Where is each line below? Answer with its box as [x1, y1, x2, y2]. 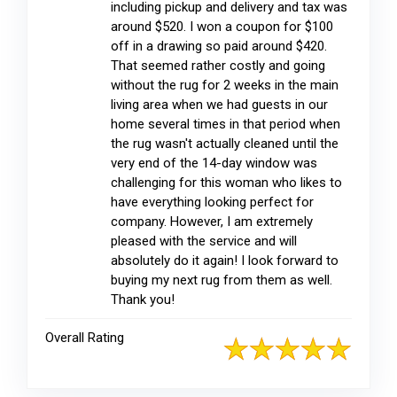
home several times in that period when [111, 116, 340, 132]
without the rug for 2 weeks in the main [111, 77, 339, 93]
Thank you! [111, 292, 175, 307]
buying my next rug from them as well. [111, 272, 332, 288]
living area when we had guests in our [111, 97, 328, 113]
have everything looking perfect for [111, 194, 314, 210]
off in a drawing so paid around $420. [111, 38, 327, 54]
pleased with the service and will [111, 233, 297, 249]
